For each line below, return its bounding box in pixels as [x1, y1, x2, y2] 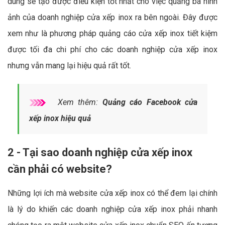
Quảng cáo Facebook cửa [102, 97, 197, 107]
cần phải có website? [8, 162, 112, 175]
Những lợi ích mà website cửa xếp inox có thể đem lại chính [8, 188, 217, 198]
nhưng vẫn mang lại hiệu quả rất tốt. [8, 60, 131, 70]
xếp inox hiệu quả [29, 113, 91, 123]
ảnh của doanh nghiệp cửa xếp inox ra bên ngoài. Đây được [8, 12, 217, 22]
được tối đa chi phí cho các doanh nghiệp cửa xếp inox [8, 44, 217, 54]
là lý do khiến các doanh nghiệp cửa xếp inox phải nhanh [8, 204, 217, 214]
